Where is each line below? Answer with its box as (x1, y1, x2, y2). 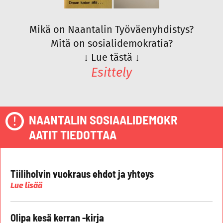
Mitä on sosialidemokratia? (50, 37, 173, 50)
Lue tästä (91, 51, 135, 64)
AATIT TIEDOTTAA (29, 127, 116, 142)
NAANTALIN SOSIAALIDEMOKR (29, 112, 178, 127)
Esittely (91, 65, 132, 81)
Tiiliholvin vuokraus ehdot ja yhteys (10, 168, 154, 180)
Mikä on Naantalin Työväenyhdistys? (29, 23, 194, 36)
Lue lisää (10, 181, 42, 191)
